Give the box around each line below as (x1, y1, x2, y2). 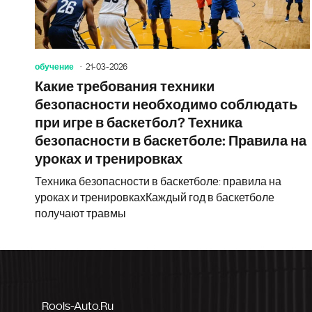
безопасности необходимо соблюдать (35, 97, 297, 112)
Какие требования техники (35, 79, 214, 94)
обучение (35, 62, 74, 71)
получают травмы (35, 208, 126, 219)
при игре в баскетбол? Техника (35, 116, 242, 130)
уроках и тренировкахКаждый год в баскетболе (35, 192, 274, 203)
